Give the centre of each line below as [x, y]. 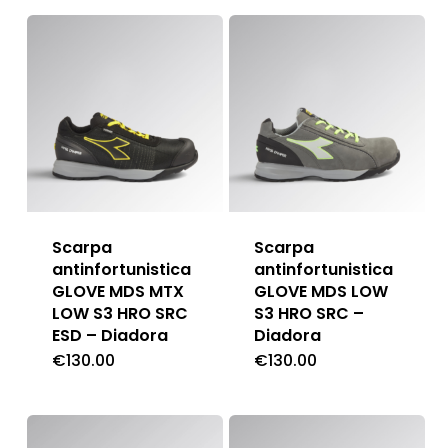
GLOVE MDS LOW [320, 291]
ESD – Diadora [109, 335]
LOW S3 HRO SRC [119, 313]
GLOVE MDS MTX [117, 291]
